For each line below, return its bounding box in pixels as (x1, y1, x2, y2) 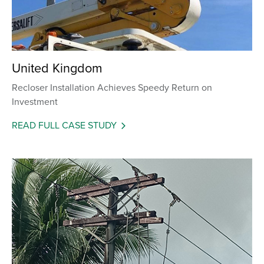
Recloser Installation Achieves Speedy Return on (12, 80, 212, 94)
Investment (12, 94, 58, 108)
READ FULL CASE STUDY (12, 118, 117, 131)
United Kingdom (12, 58, 103, 77)
